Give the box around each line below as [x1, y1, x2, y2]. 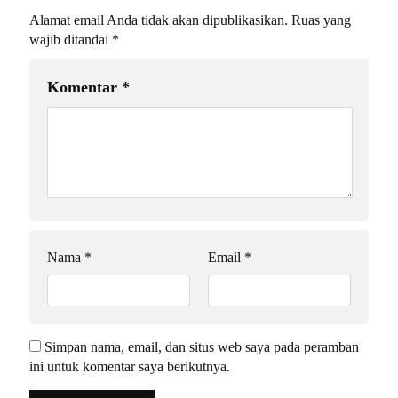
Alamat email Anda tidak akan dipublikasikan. [29, 12, 288, 28]
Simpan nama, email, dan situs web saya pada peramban [44, 339, 359, 355]
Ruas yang [291, 12, 351, 28]
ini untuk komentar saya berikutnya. [29, 359, 230, 375]
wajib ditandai [29, 32, 112, 48]
